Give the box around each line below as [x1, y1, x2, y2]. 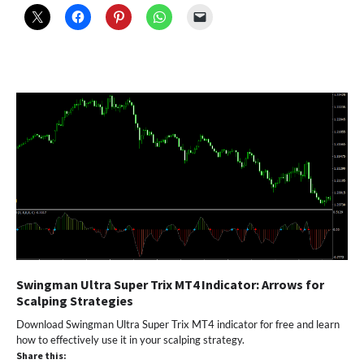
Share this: [16, 349, 67, 362]
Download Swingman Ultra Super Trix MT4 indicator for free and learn [16, 317, 340, 331]
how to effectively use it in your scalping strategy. [16, 332, 245, 346]
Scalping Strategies [16, 292, 133, 309]
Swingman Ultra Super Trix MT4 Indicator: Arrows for [16, 275, 324, 292]
